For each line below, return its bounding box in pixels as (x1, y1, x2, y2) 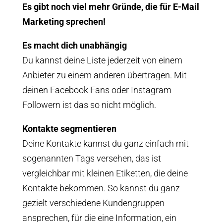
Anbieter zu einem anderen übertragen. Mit (22, 70, 187, 80)
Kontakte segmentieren (22, 123, 116, 134)
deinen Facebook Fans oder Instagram (22, 85, 171, 95)
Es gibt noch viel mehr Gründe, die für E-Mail (22, 1, 199, 12)
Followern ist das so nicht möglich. (22, 100, 156, 110)
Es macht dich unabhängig (22, 40, 127, 51)
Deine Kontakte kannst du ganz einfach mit (22, 138, 189, 149)
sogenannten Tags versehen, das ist (22, 153, 161, 164)
